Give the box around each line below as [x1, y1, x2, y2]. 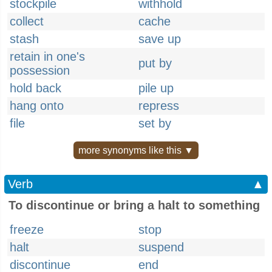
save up [138, 32, 181, 46]
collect [10, 15, 44, 28]
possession [10, 64, 70, 77]
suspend [138, 240, 184, 254]
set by [138, 117, 171, 130]
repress [138, 99, 179, 112]
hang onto [10, 99, 64, 112]
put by [138, 56, 172, 70]
